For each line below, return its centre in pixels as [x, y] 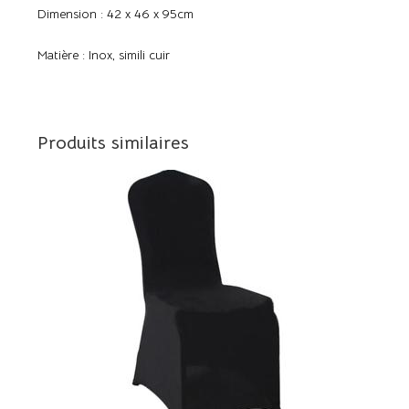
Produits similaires [114, 143]
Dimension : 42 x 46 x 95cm [116, 14]
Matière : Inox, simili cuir [104, 55]
